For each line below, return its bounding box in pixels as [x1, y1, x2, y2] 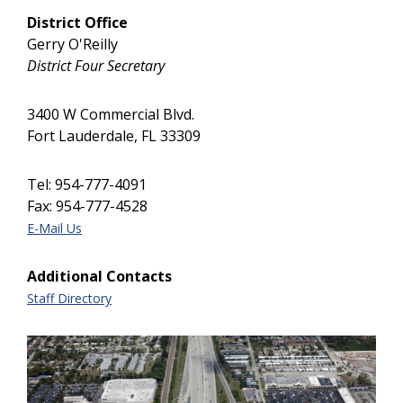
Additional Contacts [27, 266, 172, 286]
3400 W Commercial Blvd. [27, 104, 194, 124]
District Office [27, 13, 128, 32]
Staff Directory [27, 290, 112, 307]
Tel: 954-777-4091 [27, 175, 147, 194]
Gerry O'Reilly [27, 34, 118, 54]
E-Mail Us [27, 219, 82, 237]
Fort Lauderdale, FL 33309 [27, 126, 201, 146]
